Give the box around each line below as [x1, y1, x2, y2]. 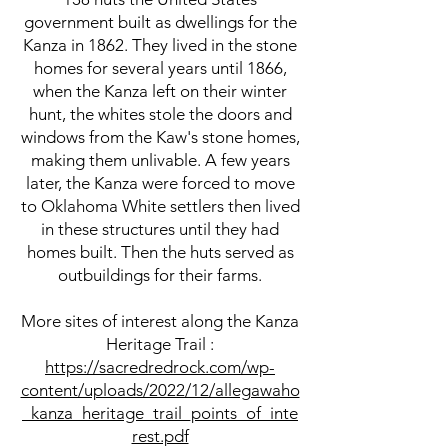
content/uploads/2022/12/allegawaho [20, 379, 300, 400]
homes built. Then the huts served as [26, 241, 294, 262]
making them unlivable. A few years [30, 149, 290, 170]
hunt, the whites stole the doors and [28, 103, 292, 124]
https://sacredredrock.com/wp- [45, 356, 275, 377]
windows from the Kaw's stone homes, [20, 126, 300, 147]
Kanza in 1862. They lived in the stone [23, 34, 297, 55]
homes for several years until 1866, [33, 57, 287, 78]
